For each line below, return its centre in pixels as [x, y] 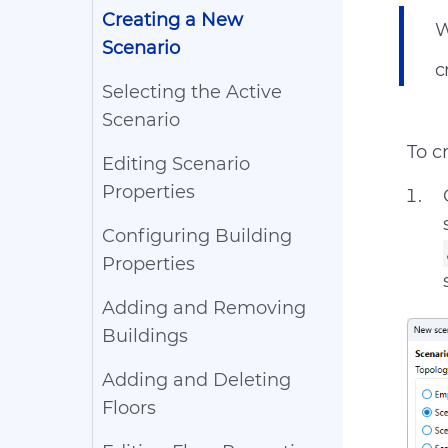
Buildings [145, 336]
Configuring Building [197, 236]
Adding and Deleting [196, 380]
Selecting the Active [192, 92]
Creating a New [172, 20]
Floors [129, 408]
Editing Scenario [176, 164]
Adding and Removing [204, 308]
